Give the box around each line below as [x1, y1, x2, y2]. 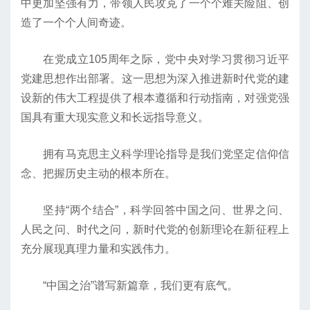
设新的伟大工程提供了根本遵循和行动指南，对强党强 [21, 92, 289, 104]
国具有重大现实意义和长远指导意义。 [21, 111, 209, 124]
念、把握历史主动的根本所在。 [21, 167, 176, 180]
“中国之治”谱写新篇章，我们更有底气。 [21, 280, 238, 292]
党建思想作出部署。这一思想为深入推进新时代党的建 [21, 73, 289, 85]
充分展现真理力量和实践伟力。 [21, 243, 176, 255]
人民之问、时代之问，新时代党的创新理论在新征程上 [21, 224, 289, 236]
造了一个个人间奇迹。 [21, 17, 131, 29]
